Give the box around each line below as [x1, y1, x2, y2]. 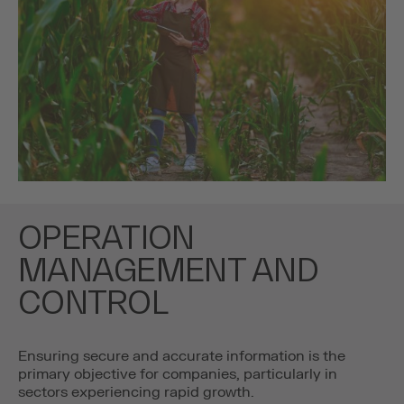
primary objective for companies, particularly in [18, 365, 337, 383]
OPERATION [18, 217, 195, 256]
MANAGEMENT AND [18, 250, 318, 289]
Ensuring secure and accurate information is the [18, 347, 345, 365]
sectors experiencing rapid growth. [18, 383, 254, 401]
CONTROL [18, 282, 168, 321]
